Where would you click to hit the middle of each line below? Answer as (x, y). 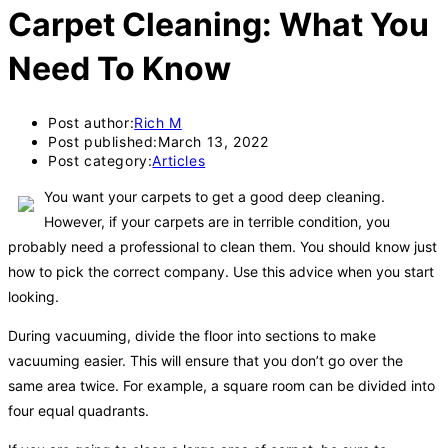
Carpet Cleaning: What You (218, 25)
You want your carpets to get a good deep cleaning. (214, 196)
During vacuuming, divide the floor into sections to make (192, 335)
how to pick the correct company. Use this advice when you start (221, 271)
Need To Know (119, 69)
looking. (33, 296)
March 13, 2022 (213, 141)
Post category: (100, 160)
